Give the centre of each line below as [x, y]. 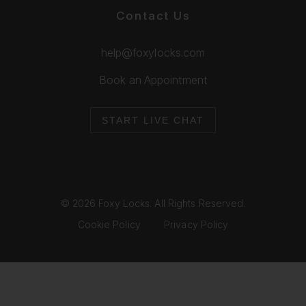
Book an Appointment [153, 80]
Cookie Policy [109, 224]
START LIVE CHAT [153, 120]
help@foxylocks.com [153, 52]
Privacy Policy [196, 224]
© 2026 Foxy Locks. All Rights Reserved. [153, 203]
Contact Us [153, 15]
